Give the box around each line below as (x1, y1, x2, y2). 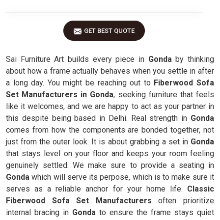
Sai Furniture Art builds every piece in (6, 55, 148, 64)
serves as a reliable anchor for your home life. (6, 184, 187, 193)
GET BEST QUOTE (84, 27, 135, 34)
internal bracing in (6, 208, 72, 217)
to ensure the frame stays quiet (99, 208, 214, 217)
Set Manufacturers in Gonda (6, 90, 114, 99)
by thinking (171, 55, 215, 64)
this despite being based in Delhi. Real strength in (6, 113, 191, 123)
